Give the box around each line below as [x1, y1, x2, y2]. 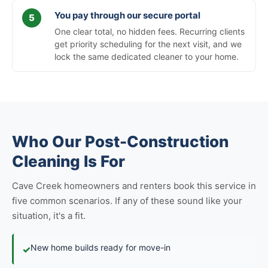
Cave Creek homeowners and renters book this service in [12, 180, 256, 191]
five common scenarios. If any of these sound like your [12, 195, 242, 206]
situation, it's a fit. [12, 210, 86, 221]
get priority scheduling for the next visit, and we [54, 39, 242, 49]
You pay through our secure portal [54, 10, 200, 21]
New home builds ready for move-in [31, 242, 170, 252]
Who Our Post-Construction [12, 132, 229, 151]
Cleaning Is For [12, 152, 125, 170]
